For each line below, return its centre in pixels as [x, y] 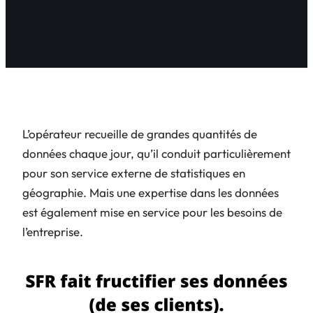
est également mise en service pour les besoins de [152, 212]
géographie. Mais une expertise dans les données [151, 193]
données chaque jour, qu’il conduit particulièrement [156, 154]
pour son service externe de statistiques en [134, 173]
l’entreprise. [53, 232]
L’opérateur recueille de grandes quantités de [140, 134]
